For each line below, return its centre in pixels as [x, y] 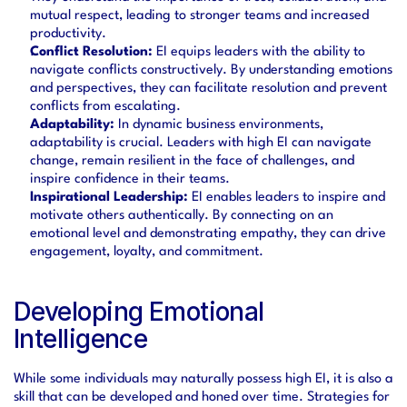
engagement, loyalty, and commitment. [147, 252]
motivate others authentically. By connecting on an [182, 216]
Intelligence [81, 339]
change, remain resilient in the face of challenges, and [192, 161]
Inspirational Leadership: [109, 198]
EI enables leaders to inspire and [287, 198]
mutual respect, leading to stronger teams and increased [199, 16]
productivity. [68, 34]
